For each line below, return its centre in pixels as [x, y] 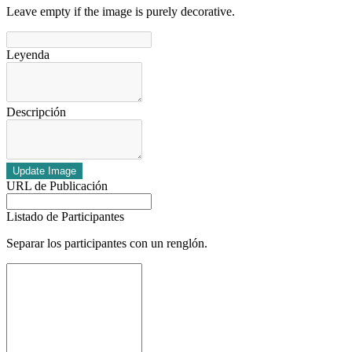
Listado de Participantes [65, 217]
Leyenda [28, 55]
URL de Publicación [57, 186]
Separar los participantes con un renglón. [107, 244]
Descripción [36, 112]
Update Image [44, 171]
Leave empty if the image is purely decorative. [121, 12]
